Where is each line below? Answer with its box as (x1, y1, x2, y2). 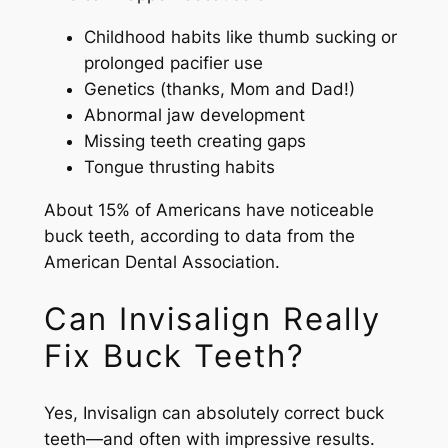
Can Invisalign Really (43, 300, 381, 338)
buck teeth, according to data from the (43, 225, 355, 246)
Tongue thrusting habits (83, 156, 275, 177)
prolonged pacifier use (83, 52, 263, 73)
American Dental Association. (43, 251, 280, 272)
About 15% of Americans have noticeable (43, 199, 374, 220)
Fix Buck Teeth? (43, 337, 305, 375)
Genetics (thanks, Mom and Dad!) (83, 78, 355, 99)
